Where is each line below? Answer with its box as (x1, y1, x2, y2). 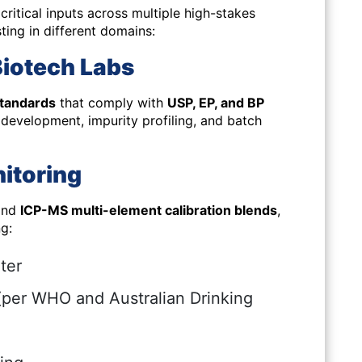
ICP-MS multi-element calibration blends (20, 202, 277, 218)
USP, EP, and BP (167, 95, 264, 111)
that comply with (56, 95, 167, 111)
